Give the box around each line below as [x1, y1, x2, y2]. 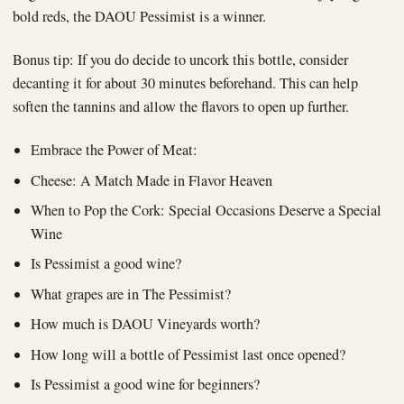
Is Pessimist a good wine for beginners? [31, 373, 261, 394]
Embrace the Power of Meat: [31, 140, 198, 161]
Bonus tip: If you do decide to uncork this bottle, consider [13, 50, 348, 70]
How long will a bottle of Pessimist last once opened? [31, 344, 346, 364]
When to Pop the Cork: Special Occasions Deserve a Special [31, 200, 382, 221]
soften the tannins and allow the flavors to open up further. [13, 96, 349, 117]
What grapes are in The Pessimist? [31, 283, 232, 304]
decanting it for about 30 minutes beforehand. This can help [13, 73, 358, 94]
